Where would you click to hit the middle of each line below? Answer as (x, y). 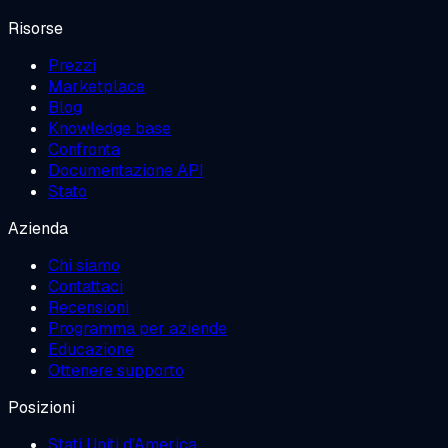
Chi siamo (84, 266)
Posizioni (41, 408)
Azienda (38, 229)
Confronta (84, 150)
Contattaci (85, 287)
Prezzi (72, 66)
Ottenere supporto (116, 371)
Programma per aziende (137, 329)
